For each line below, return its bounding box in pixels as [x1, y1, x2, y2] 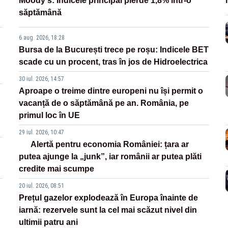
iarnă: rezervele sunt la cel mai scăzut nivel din [19, 206, 197, 215]
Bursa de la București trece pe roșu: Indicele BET [19, 45, 209, 54]
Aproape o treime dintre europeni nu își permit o [19, 87, 204, 96]
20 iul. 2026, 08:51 [19, 182, 65, 190]
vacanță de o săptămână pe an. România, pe [19, 99, 189, 108]
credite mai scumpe [19, 164, 95, 174]
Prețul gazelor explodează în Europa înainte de [19, 193, 198, 203]
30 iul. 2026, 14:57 [19, 75, 65, 83]
